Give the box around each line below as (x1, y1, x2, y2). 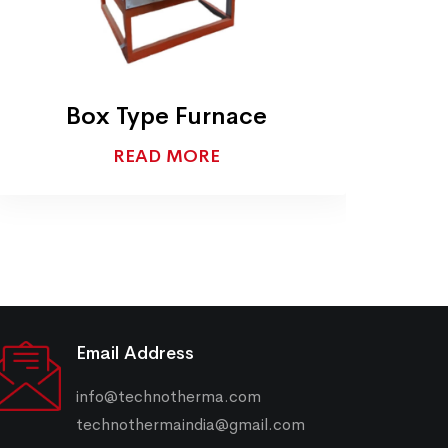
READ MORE (112, 145, 220, 168)
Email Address (76, 342, 194, 365)
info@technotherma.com (76, 386, 261, 408)
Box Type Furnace (65, 101, 267, 132)
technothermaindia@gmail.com (76, 414, 305, 436)
